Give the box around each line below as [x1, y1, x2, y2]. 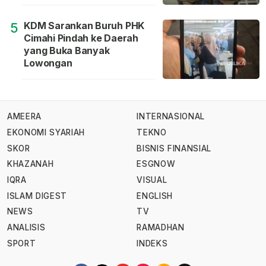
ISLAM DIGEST [7, 191, 68, 201]
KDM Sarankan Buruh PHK [24, 19, 145, 31]
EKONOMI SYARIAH [7, 128, 85, 138]
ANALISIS [7, 222, 46, 232]
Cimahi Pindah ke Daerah [24, 31, 138, 44]
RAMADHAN [137, 222, 185, 232]
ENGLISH [137, 191, 173, 201]
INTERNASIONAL [137, 112, 205, 122]
